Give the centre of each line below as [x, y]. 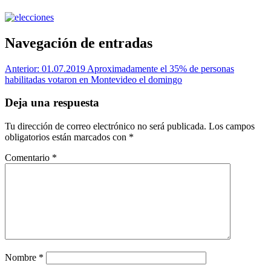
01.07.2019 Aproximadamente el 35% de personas [138, 68]
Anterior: [23, 68]
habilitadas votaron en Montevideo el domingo [93, 79]
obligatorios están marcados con [67, 137]
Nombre [22, 258]
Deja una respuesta [52, 103]
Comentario [28, 158]
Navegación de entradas [79, 43]
